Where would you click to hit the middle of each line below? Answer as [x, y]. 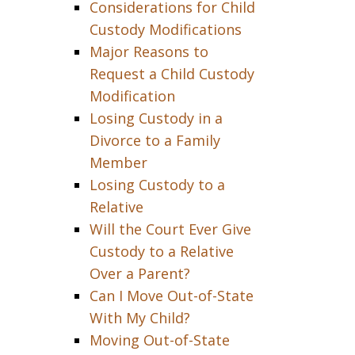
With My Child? [139, 318]
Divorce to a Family [155, 140]
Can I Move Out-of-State [171, 296]
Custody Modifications [165, 29]
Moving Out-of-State [159, 340]
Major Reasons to [149, 52]
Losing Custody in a [156, 118]
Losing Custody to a [157, 185]
